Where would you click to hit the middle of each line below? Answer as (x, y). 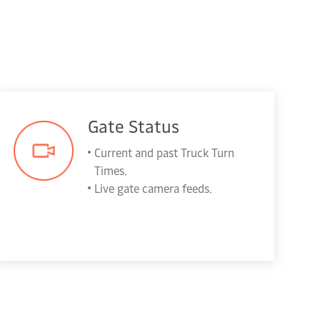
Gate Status (134, 126)
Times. (111, 170)
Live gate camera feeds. (154, 188)
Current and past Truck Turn (165, 152)
